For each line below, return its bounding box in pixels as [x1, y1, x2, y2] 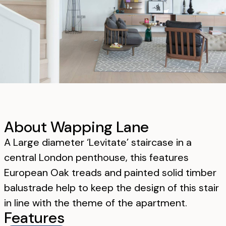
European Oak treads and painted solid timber [4, 166, 216, 179]
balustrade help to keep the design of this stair [4, 181, 219, 194]
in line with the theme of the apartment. [4, 196, 187, 209]
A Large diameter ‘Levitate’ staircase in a [4, 136, 192, 149]
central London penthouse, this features [4, 151, 189, 164]
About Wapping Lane [4, 117, 149, 137]
